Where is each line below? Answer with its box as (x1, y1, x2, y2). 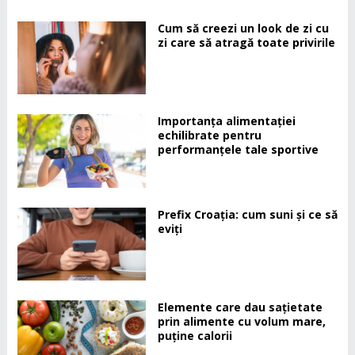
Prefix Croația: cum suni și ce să (157, 206, 338, 222)
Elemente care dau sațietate (157, 300, 323, 315)
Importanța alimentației (157, 113, 296, 129)
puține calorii (157, 328, 232, 344)
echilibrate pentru (157, 128, 261, 143)
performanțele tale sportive (157, 142, 319, 158)
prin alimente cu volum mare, (157, 314, 326, 330)
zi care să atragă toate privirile (157, 35, 335, 50)
